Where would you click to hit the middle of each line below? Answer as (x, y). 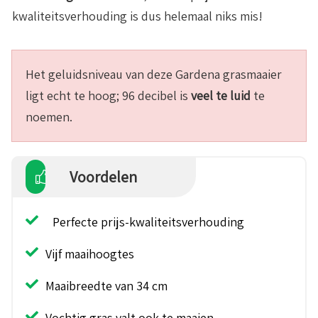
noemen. (49, 117)
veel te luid (221, 96)
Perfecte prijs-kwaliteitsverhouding (148, 222)
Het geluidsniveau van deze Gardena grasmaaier (154, 75)
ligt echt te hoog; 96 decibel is (108, 96)
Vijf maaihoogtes (90, 254)
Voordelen (103, 177)
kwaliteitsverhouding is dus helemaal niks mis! (137, 16)
